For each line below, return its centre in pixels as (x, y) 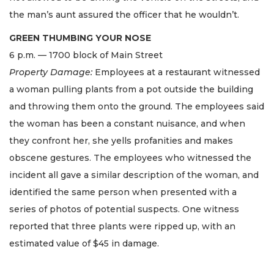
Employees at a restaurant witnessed (176, 72)
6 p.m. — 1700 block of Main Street (86, 55)
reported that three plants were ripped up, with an (122, 227)
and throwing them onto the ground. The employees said (137, 107)
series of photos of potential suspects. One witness (124, 209)
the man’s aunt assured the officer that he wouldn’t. (124, 14)
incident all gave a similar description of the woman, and (134, 175)
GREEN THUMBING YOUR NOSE (80, 38)
